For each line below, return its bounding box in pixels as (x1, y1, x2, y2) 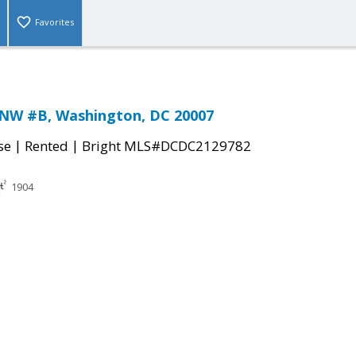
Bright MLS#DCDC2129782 (82, 137, 251, 156)
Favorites (35, 16, 74, 29)
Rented (25, 137, 68, 156)
